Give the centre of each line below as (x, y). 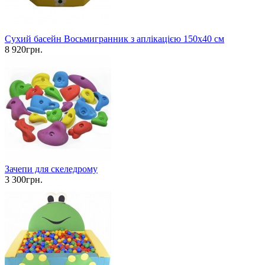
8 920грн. (24, 50)
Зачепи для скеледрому (51, 169)
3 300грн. (24, 180)
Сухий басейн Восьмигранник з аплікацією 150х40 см (114, 39)
